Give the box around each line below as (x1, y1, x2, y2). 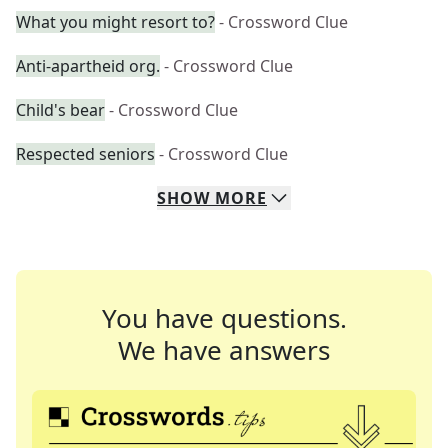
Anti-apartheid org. (16, 55, 160, 77)
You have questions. (101, 300, 347, 336)
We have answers (118, 332, 330, 368)
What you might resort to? (16, 11, 215, 33)
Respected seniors (16, 143, 155, 165)
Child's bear (16, 99, 105, 121)
